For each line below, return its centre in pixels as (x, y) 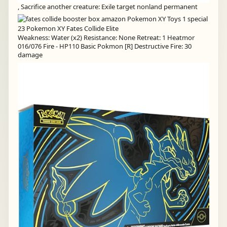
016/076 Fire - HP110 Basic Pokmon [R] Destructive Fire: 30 (105, 46)
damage (30, 55)
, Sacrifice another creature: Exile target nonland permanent (108, 6)
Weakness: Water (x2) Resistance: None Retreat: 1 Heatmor (106, 38)
